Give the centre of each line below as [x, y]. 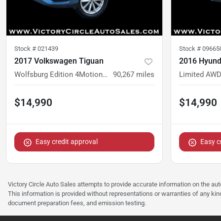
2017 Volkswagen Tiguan [59, 61]
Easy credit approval [67, 142]
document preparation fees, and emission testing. [77, 203]
